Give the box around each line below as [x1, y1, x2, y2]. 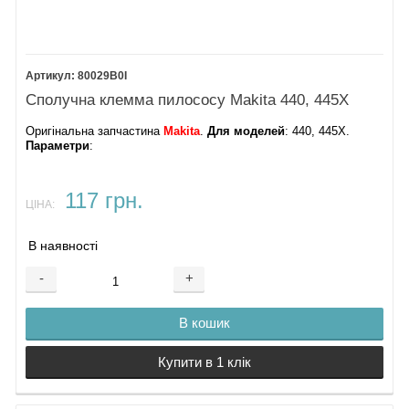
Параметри [26, 140, 90, 153]
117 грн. [64, 188, 143, 213]
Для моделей [207, 125, 286, 139]
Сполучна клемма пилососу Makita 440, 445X [26, 91, 350, 110]
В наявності [28, 239, 99, 254]
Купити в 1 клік [158, 353, 251, 370]
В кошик [179, 315, 230, 331]
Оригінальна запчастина [26, 125, 164, 139]
